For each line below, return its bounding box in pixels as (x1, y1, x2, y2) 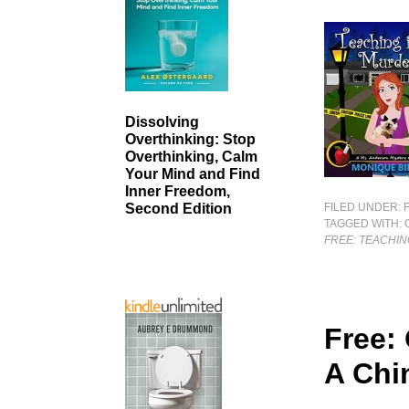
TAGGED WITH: (324, 217, 405, 230)
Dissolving (125, 114, 199, 131)
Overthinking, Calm (125, 149, 257, 165)
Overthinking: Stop (125, 131, 256, 148)
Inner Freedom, (125, 184, 230, 200)
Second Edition (125, 201, 232, 217)
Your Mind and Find (125, 166, 260, 183)
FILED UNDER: (324, 201, 404, 214)
